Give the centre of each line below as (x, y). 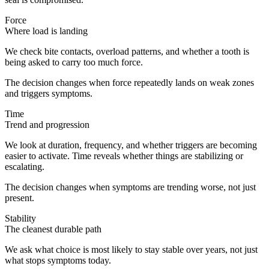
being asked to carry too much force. (74, 62)
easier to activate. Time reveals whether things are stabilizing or (124, 156)
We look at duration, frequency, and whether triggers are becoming (131, 145)
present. (20, 198)
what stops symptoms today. (58, 261)
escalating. (25, 167)
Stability (20, 219)
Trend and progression (47, 125)
